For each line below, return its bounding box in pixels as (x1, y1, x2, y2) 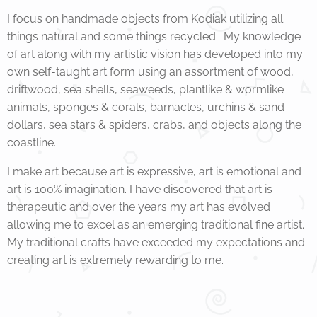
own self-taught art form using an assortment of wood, (7, 65, 294, 79)
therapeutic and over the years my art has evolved (7, 200, 270, 214)
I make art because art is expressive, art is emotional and (7, 165, 301, 179)
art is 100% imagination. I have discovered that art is (7, 183, 272, 197)
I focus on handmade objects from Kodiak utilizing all (7, 12, 283, 26)
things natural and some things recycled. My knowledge (7, 30, 301, 44)
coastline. (7, 136, 56, 150)
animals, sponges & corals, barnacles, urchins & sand (7, 100, 284, 115)
